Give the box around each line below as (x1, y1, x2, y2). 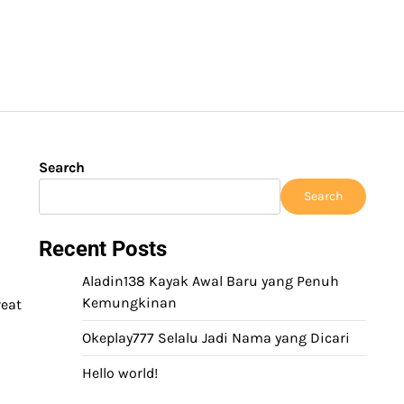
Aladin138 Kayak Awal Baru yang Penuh (82, 272, 339, 289)
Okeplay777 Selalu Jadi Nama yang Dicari (82, 329, 350, 346)
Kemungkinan (82, 294, 177, 311)
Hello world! (82, 364, 158, 381)
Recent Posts (39, 236, 167, 262)
